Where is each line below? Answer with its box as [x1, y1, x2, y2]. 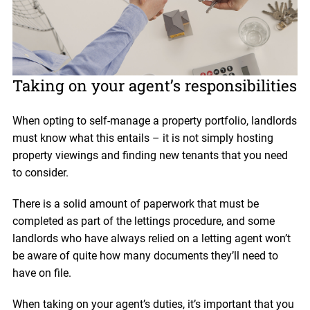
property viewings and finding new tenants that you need [12, 148, 288, 162]
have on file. [12, 266, 71, 280]
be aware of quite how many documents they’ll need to [12, 248, 278, 262]
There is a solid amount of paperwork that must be [12, 197, 259, 210]
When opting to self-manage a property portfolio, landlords [12, 113, 297, 127]
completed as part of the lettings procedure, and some [12, 214, 275, 228]
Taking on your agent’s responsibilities [12, 75, 297, 95]
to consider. [12, 165, 69, 179]
